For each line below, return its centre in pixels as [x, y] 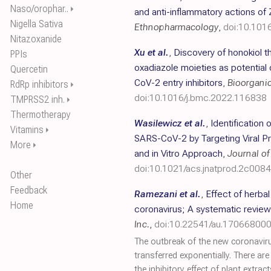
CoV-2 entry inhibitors [178, 83]
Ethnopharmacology [176, 27]
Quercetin [29, 69]
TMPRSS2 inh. [38, 100]
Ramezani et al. [168, 194]
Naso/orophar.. [39, 9]
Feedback [29, 190]
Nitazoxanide [36, 39]
